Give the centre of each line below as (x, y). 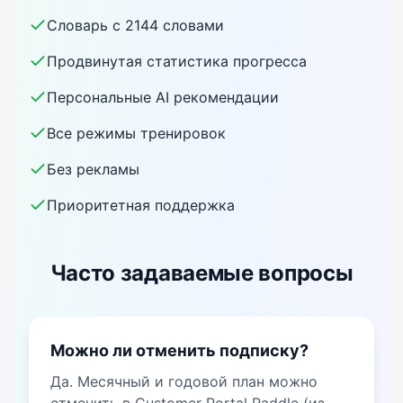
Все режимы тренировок (136, 133)
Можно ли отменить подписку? (179, 350)
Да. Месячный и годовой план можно (184, 381)
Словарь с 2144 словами (135, 25)
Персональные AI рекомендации (163, 97)
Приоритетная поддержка (141, 205)
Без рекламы (93, 169)
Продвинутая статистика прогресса (177, 61)
